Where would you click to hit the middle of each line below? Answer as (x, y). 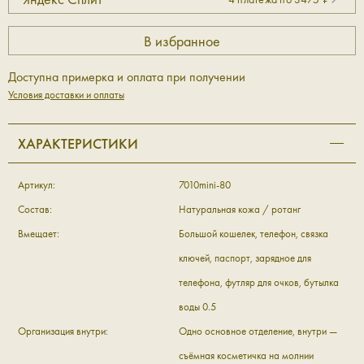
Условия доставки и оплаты (66, 95)
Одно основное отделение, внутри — (258, 331)
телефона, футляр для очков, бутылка (258, 283)
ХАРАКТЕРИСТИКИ (78, 144)
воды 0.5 (197, 307)
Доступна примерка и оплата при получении (127, 77)
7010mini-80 (204, 185)
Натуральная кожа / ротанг (239, 210)
